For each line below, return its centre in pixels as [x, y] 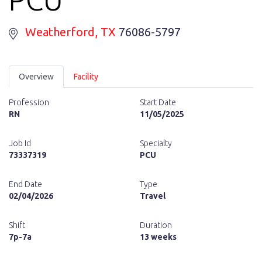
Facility [86, 77]
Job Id [20, 143]
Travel [153, 196]
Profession [29, 102]
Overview [36, 77]
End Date [25, 184]
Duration [156, 225]
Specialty [156, 143]
